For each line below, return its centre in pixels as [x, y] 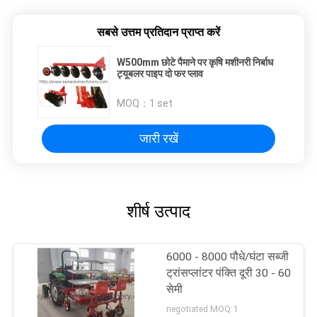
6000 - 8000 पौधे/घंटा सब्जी [228, 257]
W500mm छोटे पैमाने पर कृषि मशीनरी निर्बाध [195, 63]
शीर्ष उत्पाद [158, 212]
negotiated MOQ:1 [202, 309]
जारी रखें [158, 139]
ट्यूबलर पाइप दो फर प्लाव [160, 74]
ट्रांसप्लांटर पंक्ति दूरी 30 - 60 [229, 273]
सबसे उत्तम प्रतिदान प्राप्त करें [158, 33]
